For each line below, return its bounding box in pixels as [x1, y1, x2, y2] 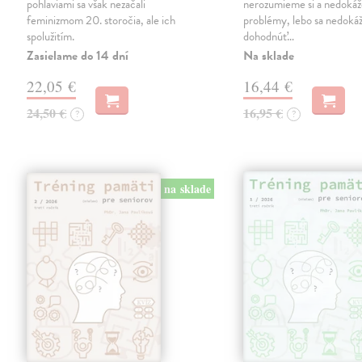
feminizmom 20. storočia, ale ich [27, 11, 176, 30]
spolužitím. [27, 27, 75, 46]
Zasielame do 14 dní [27, 46, 129, 66]
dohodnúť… [243, 27, 295, 46]
